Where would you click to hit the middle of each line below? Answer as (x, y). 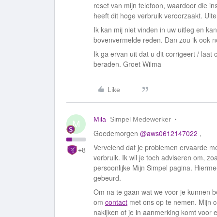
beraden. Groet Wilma (127, 64)
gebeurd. (108, 178)
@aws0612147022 (169, 133)
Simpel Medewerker (140, 119)
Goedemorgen (117, 133)
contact (116, 202)
